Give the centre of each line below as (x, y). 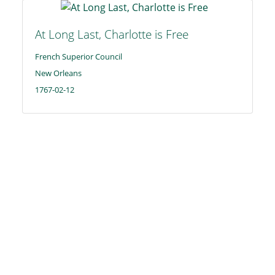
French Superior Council (79, 56)
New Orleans (58, 73)
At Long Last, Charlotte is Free (112, 34)
